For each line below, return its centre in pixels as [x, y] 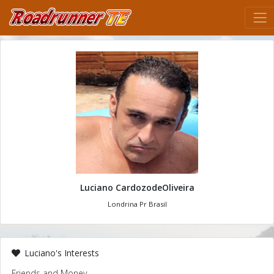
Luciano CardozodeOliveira [137, 187]
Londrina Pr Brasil [137, 204]
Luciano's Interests [60, 253]
